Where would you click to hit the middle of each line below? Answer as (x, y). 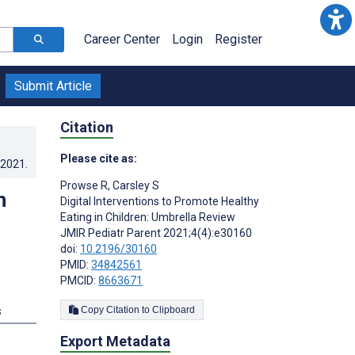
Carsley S (135, 185)
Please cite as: (99, 158)
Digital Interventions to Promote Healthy (160, 201)
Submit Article (53, 86)
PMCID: (79, 280)
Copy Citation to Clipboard (174, 309)
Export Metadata (115, 341)
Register (239, 39)
